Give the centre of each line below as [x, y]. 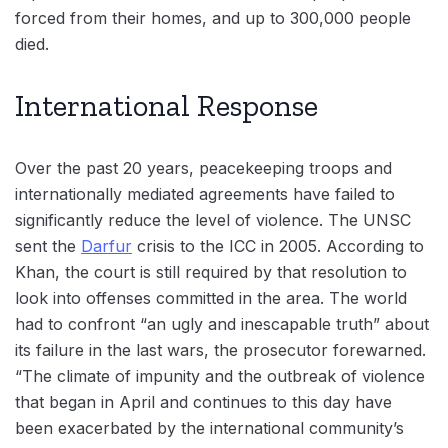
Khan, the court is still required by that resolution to [211, 271]
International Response [166, 105]
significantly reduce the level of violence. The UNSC [213, 219]
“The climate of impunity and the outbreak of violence [220, 375]
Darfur [106, 245]
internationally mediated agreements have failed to [205, 193]
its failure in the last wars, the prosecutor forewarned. [220, 349]
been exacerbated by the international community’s [209, 427]
